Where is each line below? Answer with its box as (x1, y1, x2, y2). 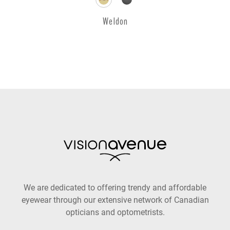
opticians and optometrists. (65, 207, 165, 217)
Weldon (102, 14, 128, 28)
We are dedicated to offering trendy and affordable (24, 182, 206, 193)
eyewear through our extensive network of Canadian (21, 195, 209, 205)
